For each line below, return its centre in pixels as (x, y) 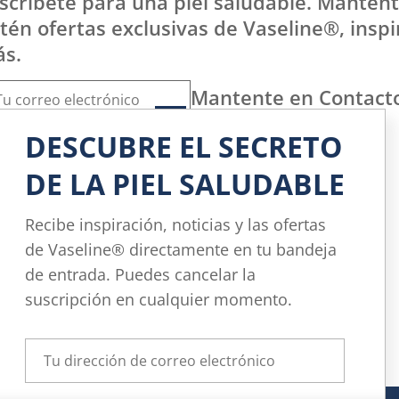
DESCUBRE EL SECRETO (183, 147)
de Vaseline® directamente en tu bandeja (181, 249)
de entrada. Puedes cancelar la (140, 274)
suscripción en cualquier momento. (159, 299)
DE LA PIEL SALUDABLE (185, 184)
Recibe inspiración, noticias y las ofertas (175, 224)
